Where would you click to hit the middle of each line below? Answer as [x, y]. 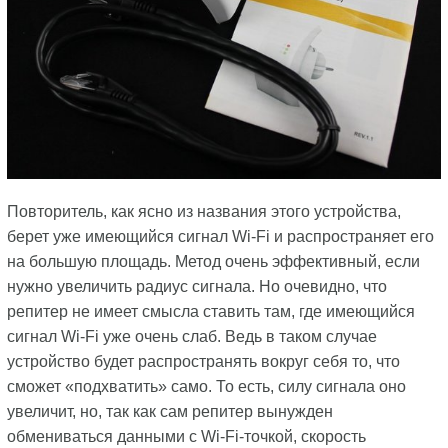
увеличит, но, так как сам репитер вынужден [169, 412]
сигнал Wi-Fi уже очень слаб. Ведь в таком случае [191, 337]
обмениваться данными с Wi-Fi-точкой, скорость [186, 437]
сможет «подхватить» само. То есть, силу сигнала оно [206, 387]
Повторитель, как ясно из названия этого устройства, [203, 212]
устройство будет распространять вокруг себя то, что [203, 362]
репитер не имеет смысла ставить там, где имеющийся [210, 312]
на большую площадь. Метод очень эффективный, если [213, 262]
